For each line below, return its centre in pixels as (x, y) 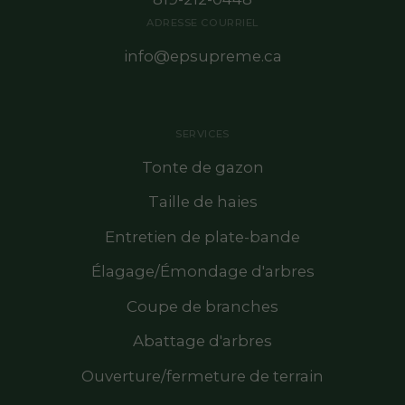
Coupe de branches (202, 306)
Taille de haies (202, 202)
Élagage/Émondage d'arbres (202, 272)
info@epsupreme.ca (202, 56)
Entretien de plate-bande (202, 236)
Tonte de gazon (202, 167)
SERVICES (202, 133)
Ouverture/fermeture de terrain (202, 376)
